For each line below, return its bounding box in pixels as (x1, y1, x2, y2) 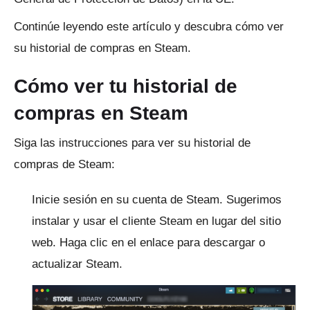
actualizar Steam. (32, 257, 122, 271)
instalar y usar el (32, 215, 122, 228)
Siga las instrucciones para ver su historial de (14, 136, 250, 149)
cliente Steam (122, 215, 192, 228)
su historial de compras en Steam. (14, 42, 191, 55)
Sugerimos (226, 193, 282, 206)
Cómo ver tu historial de (14, 75, 237, 97)
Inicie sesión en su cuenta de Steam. (32, 193, 226, 206)
